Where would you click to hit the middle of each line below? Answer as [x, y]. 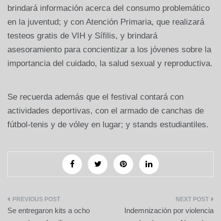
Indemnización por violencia [169, 211]
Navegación [42, 203]
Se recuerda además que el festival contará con [95, 97]
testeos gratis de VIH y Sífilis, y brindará [82, 36]
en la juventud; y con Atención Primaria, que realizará [106, 22]
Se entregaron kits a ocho [49, 211]
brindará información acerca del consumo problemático [109, 8]
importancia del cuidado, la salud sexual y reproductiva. [110, 64]
